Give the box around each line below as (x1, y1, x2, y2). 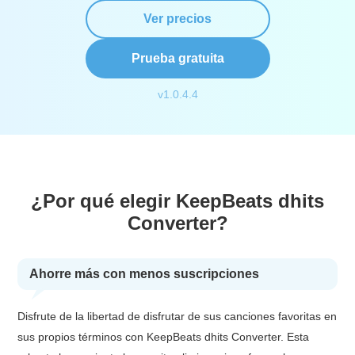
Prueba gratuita (131, 51, 224, 65)
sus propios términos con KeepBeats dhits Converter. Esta (17, 330, 310, 343)
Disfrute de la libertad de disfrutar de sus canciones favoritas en (17, 310, 338, 323)
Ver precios (143, 11, 212, 25)
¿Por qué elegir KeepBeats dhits (31, 190, 324, 212)
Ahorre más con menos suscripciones (29, 267, 260, 281)
